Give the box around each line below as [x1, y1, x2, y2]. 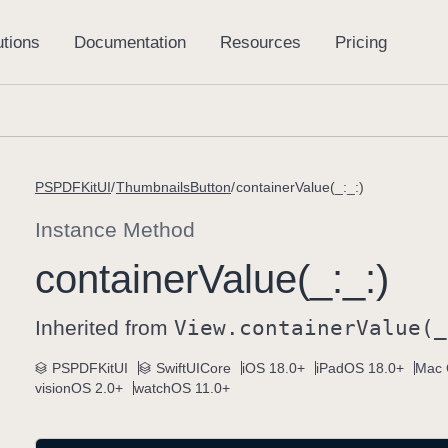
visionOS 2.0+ [35, 380, 123, 396]
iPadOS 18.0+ [316, 360, 404, 376]
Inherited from [35, 316, 174, 339]
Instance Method [35, 218, 195, 241]
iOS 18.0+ [242, 360, 305, 376]
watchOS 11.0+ [134, 380, 230, 396]
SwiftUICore [156, 360, 231, 376]
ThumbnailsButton [116, 179, 231, 195]
